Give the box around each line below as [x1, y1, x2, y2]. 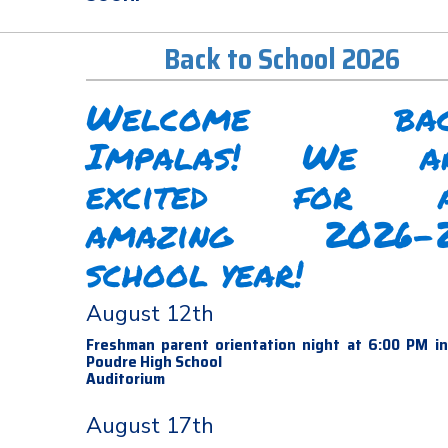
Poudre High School [85, 349, 222, 374]
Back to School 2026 [164, 37, 401, 81]
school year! [85, 247, 303, 298]
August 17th [85, 411, 214, 441]
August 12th [85, 299, 214, 329]
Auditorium [85, 366, 165, 391]
